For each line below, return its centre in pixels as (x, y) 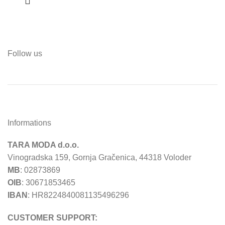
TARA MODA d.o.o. (43, 145)
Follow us (25, 54)
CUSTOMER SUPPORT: (52, 218)
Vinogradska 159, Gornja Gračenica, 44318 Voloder (99, 158)
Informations (29, 123)
